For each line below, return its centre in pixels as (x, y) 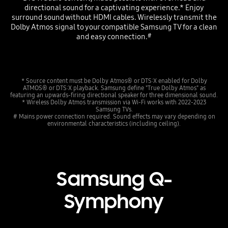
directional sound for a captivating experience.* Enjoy (114, 8)
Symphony (114, 201)
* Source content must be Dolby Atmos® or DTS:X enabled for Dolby (114, 80)
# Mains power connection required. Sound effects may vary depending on (114, 116)
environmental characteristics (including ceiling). (114, 123)
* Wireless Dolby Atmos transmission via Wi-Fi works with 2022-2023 (114, 102)
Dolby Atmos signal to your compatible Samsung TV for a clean (114, 27)
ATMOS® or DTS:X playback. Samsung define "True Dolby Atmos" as (114, 88)
